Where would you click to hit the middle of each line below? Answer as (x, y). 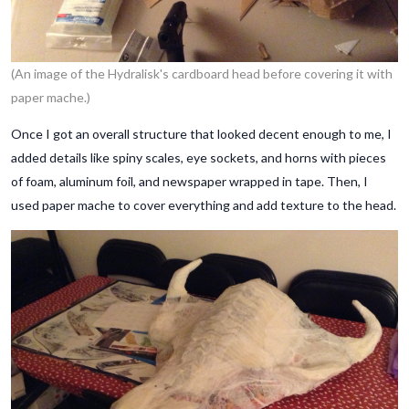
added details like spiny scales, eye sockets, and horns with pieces (199, 158)
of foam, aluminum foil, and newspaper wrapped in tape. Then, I (189, 182)
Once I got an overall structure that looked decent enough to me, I (201, 134)
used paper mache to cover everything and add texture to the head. (204, 205)
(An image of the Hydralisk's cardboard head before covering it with (202, 74)
